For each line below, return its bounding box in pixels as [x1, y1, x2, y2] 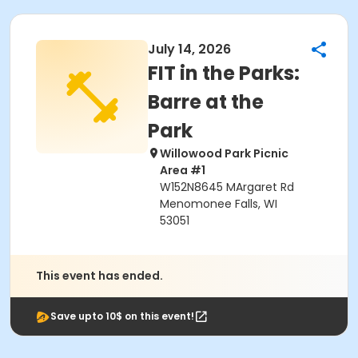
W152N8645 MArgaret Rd [160, 179, 294, 195]
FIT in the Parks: [148, 60, 300, 86]
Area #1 [160, 162, 205, 178]
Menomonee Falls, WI [160, 196, 277, 212]
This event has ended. [36, 268, 163, 284]
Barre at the [148, 89, 264, 115]
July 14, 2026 [148, 40, 231, 58]
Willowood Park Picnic [160, 145, 288, 161]
